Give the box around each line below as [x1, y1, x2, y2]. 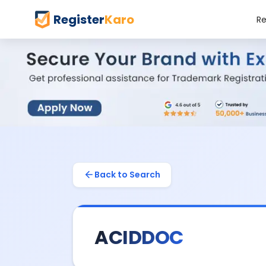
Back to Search [94, 168, 160, 180]
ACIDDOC [94, 223, 183, 251]
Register [53, 11, 104, 28]
